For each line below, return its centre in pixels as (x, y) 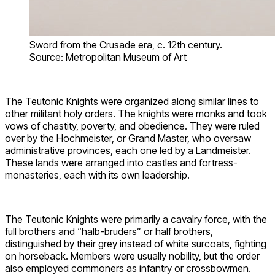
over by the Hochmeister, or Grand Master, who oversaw (128, 138)
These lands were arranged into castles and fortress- (121, 162)
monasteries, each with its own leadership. (97, 175)
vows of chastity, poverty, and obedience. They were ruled (132, 126)
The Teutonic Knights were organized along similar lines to (132, 101)
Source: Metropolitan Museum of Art (108, 57)
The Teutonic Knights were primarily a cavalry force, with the (136, 219)
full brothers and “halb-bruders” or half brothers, (109, 231)
